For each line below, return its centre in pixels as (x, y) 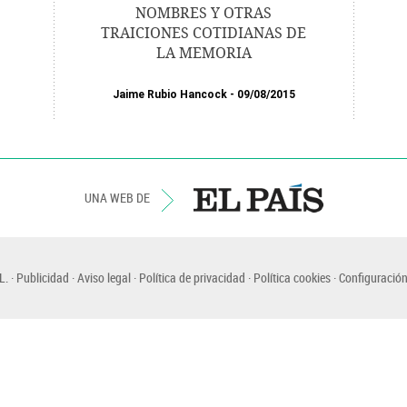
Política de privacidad (192, 278)
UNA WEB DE (118, 198)
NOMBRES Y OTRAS (203, 13)
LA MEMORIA (203, 53)
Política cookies (292, 278)
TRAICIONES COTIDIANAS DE (203, 33)
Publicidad (42, 278)
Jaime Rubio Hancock (169, 94)
